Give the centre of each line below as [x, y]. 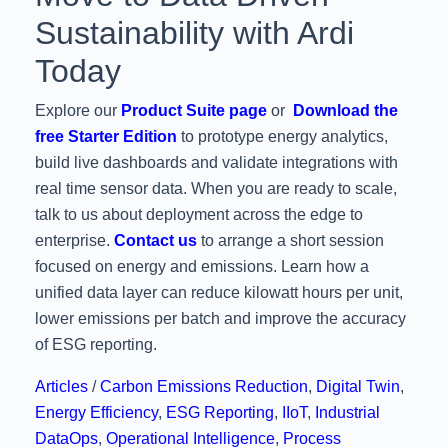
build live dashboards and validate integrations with [216, 163]
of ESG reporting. [96, 345]
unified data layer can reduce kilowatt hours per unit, [219, 293]
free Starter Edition [106, 137]
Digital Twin [358, 387]
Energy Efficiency [96, 413]
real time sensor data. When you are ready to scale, [216, 189]
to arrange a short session [292, 241]
